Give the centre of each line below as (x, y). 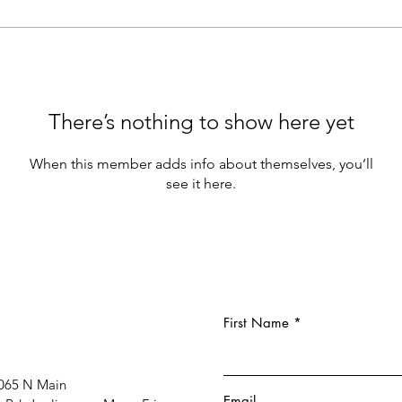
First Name (256, 323)
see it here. (201, 184)
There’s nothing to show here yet (201, 122)
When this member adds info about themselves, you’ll (201, 164)
